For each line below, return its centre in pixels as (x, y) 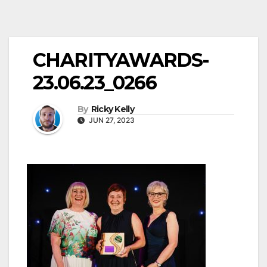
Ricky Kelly (112, 109)
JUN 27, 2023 (111, 120)
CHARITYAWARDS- (121, 60)
